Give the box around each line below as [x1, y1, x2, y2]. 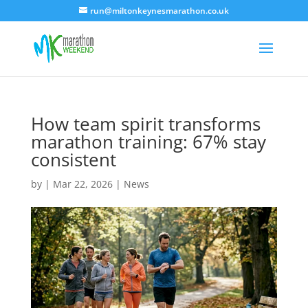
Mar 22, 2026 [52, 177, 113, 190]
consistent [30, 147, 116, 172]
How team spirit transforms [30, 111, 261, 136]
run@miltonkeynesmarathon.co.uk [89, 5, 229, 16]
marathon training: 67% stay [30, 129, 266, 154]
